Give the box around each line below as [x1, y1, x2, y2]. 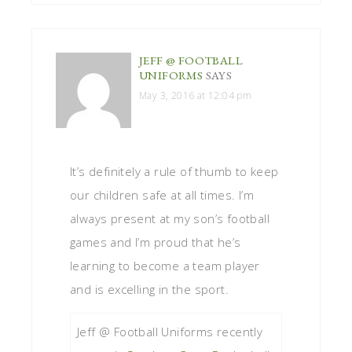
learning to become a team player [70, 257, 260, 273]
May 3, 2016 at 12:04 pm [139, 88, 252, 102]
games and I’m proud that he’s [70, 233, 241, 250]
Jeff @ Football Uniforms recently [77, 323, 263, 339]
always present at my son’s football [70, 210, 269, 226]
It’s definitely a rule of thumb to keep [70, 163, 279, 179]
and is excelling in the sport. [70, 280, 229, 297]
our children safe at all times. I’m [70, 186, 254, 203]
